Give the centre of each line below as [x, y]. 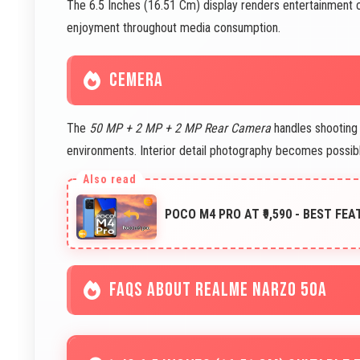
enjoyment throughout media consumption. [174, 28]
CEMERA [136, 80]
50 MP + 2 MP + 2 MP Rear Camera [180, 128]
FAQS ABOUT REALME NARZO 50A [218, 290]
